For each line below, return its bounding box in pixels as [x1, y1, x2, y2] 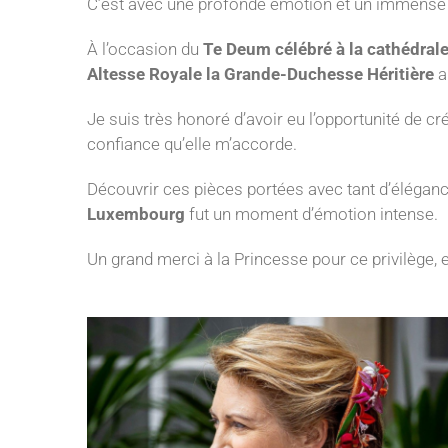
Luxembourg [87, 203, 185, 224]
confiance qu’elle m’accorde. [87, 133, 297, 154]
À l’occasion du [87, 38, 203, 59]
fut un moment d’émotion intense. [185, 203, 438, 224]
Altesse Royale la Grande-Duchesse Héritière [87, 63, 434, 84]
